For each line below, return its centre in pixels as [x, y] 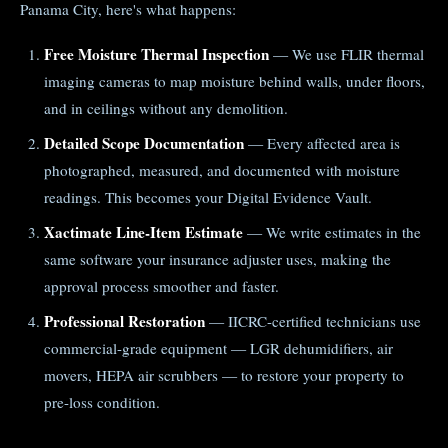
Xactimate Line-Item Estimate [143, 232]
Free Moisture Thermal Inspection [156, 54]
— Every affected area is [322, 143]
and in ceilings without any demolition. [166, 108]
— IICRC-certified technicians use [313, 321]
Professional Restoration [124, 321]
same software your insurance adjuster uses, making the [217, 259]
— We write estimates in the [332, 232]
